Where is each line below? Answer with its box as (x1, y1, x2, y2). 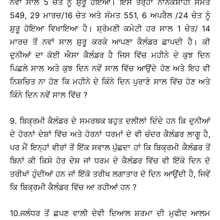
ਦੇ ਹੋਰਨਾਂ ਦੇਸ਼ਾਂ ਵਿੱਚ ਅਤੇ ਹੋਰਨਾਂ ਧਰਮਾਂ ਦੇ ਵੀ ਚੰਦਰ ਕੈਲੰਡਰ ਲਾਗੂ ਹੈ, (10, 129, 210, 139)
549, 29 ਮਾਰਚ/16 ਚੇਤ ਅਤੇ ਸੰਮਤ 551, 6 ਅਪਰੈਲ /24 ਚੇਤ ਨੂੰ (10, 10, 210, 21)
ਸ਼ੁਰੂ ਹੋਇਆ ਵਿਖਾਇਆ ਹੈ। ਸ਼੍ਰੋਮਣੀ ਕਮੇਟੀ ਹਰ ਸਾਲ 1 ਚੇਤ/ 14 (10, 24, 210, 34)
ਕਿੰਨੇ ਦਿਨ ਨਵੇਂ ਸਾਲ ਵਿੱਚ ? (10, 90, 87, 100)
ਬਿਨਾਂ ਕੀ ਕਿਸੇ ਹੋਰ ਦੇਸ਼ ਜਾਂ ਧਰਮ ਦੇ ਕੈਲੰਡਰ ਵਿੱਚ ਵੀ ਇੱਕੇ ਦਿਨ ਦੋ (10, 156, 210, 166)
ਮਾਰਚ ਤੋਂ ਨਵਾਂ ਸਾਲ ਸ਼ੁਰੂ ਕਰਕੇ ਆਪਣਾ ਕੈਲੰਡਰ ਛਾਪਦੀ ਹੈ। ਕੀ (10, 37, 210, 47)
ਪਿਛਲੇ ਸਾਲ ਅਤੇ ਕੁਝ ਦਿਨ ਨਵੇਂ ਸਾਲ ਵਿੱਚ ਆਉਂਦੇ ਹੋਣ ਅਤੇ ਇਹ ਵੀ (10, 63, 210, 74)
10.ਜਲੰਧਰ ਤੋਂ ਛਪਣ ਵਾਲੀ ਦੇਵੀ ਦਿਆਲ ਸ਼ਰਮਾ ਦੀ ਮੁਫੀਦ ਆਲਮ (10, 208, 210, 219)
